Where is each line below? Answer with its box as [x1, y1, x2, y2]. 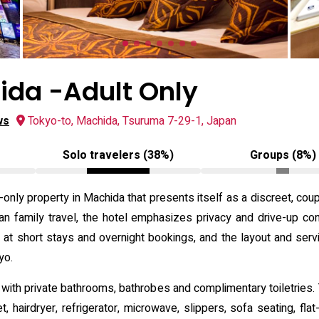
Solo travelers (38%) [62, 147, 174, 164]
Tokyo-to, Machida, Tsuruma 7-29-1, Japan [28, 113, 236, 130]
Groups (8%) [249, 147, 316, 164]
